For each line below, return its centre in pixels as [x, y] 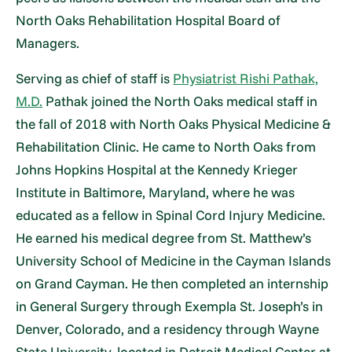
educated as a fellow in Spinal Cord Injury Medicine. [171, 215]
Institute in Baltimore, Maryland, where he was [156, 192]
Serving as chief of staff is [95, 78]
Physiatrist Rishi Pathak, [246, 78]
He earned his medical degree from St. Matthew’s [164, 238]
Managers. [48, 42]
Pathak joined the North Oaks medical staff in [180, 101]
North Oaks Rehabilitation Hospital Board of [148, 20]
